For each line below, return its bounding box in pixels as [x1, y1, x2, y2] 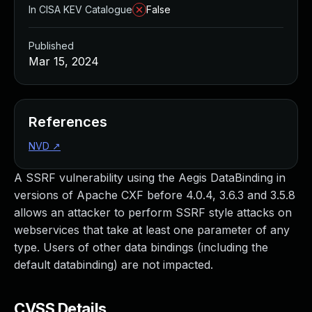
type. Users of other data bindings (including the [14, 240, 268, 254]
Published [29, 40, 74, 52]
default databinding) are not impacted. [14, 258, 213, 272]
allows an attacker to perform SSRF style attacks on [14, 205, 292, 219]
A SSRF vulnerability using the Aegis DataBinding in [14, 171, 286, 185]
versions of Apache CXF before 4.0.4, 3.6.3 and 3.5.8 [14, 188, 295, 202]
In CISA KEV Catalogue [29, 3, 132, 15]
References [29, 114, 107, 130]
